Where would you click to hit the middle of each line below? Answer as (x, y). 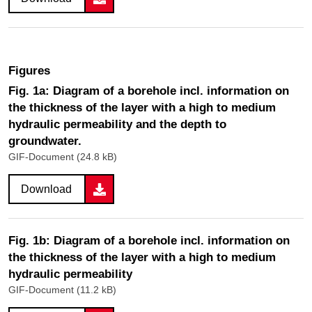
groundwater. (45, 141)
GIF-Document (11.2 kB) (62, 290)
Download (46, 189)
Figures (29, 70)
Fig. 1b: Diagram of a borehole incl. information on (149, 241)
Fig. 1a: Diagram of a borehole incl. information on (149, 91)
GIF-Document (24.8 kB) (63, 157)
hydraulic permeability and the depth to (117, 125)
